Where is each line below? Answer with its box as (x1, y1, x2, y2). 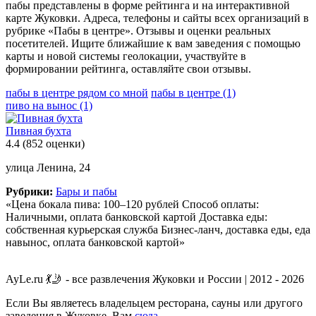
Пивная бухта (6, 124, 71, 137)
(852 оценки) (23, 137, 85, 150)
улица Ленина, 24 (6, 161, 90, 174)
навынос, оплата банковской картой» (6, 236, 185, 248)
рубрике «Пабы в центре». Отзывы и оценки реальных (6, 24, 271, 37)
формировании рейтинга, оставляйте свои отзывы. (6, 62, 251, 75)
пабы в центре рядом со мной (6, 86, 148, 99)
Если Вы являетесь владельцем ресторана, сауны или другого (6, 296, 303, 309)
